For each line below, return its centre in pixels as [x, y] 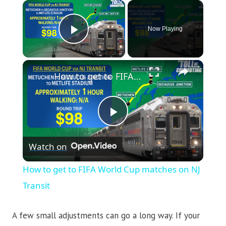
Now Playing [165, 29]
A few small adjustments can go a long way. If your [106, 216]
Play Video [112, 44]
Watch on [48, 146]
